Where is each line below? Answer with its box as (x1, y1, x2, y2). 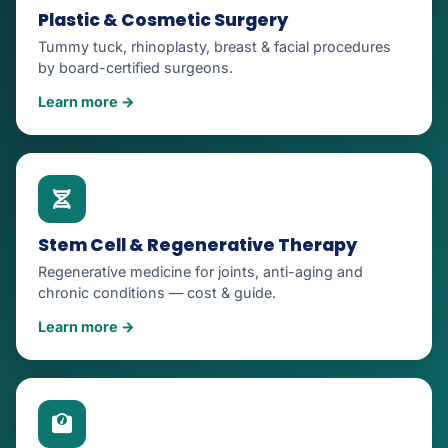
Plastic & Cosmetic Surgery (38, 7, 288, 32)
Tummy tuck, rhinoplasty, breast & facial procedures (38, 37, 391, 55)
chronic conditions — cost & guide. (38, 283, 276, 301)
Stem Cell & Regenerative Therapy (38, 232, 357, 257)
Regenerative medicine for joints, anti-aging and (38, 262, 363, 280)
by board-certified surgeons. (38, 58, 233, 76)
